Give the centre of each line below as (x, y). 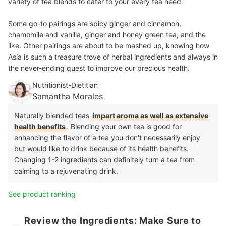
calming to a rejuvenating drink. (66, 171)
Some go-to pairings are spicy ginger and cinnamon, (95, 23)
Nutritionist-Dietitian (65, 85)
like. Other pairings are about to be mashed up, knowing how (109, 45)
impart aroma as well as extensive (150, 115)
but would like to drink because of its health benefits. (101, 148)
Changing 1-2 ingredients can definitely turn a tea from (104, 159)
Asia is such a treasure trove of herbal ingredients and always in (113, 56)
